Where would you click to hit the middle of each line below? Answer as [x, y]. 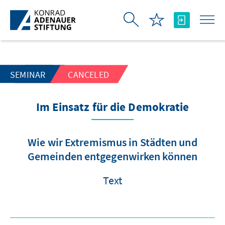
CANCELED [89, 75]
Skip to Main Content [43, 8]
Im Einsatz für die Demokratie [113, 108]
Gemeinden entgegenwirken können [113, 156]
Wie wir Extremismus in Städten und [113, 142]
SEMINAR [28, 75]
